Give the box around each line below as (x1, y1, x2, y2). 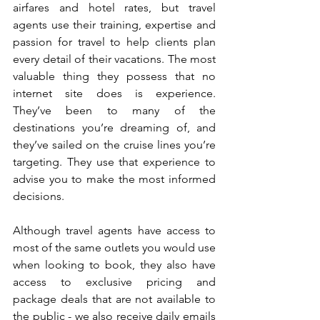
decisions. (13, 189, 64, 203)
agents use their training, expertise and (13, 17, 216, 31)
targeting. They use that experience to (13, 154, 216, 169)
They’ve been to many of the (13, 103, 216, 117)
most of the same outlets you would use (13, 240, 216, 254)
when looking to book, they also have (13, 257, 216, 271)
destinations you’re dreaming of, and (13, 120, 216, 134)
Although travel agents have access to (13, 223, 216, 237)
